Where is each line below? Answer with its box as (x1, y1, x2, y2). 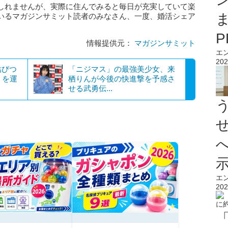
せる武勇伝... (68, 84, 112, 93)
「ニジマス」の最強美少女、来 (68, 65, 175, 73)
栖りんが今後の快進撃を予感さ (68, 74, 175, 83)
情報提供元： (87, 39, 134, 47)
